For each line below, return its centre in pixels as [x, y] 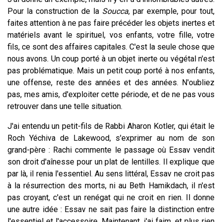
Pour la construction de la [55, 11]
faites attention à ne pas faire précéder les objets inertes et [111, 23]
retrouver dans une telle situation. [65, 106]
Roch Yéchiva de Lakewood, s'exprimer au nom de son [111, 138]
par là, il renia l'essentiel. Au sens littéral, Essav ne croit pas [111, 173]
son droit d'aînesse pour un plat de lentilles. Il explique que [111, 162]
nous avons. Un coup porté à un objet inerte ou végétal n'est [111, 58]
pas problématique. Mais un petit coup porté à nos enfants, [111, 70]
